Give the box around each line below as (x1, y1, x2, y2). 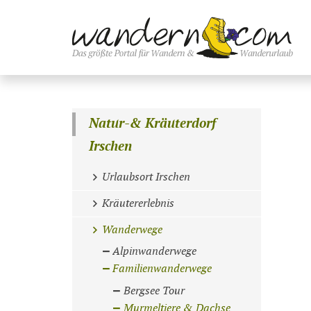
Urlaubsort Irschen (101, 171, 190, 185)
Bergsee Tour (124, 285, 185, 299)
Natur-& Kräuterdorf (89, 116, 217, 133)
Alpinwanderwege (112, 244, 197, 258)
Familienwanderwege (112, 262, 212, 276)
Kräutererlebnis (101, 196, 174, 210)
